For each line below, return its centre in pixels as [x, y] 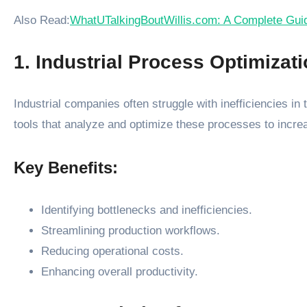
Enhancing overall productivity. [120, 271]
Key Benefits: [66, 167]
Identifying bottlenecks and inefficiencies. [147, 210]
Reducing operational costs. [112, 251]
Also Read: [42, 21]
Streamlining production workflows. [131, 230]
